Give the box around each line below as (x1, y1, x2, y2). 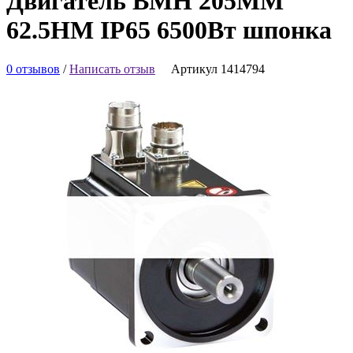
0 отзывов (6, 61, 60, 76)
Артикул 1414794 (171, 61, 265, 76)
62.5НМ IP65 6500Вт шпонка (6, 16, 332, 45)
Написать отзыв (69, 61, 155, 76)
